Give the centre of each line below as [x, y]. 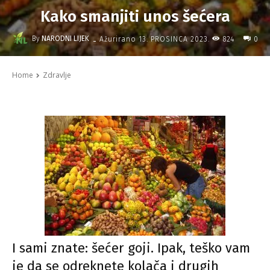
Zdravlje [57, 75]
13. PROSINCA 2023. [174, 39]
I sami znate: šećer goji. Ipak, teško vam [131, 248]
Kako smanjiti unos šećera [135, 17]
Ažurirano [118, 39]
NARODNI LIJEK [65, 39]
